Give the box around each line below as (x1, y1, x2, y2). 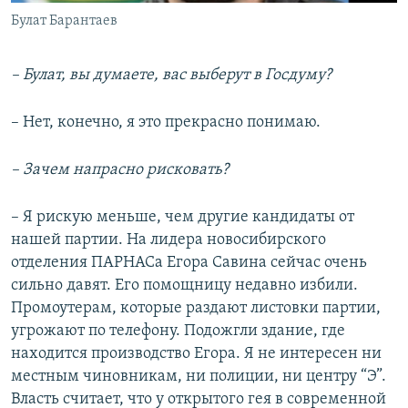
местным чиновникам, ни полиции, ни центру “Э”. (11, 368, 386, 386)
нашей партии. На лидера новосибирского (11, 231, 326, 250)
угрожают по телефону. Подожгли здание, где (11, 322, 345, 341)
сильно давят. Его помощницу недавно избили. (11, 277, 358, 295)
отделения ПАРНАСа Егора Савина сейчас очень (11, 254, 367, 272)
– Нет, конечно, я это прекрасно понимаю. (11, 114, 321, 132)
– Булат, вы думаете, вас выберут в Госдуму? (11, 66, 331, 85)
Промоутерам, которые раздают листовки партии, (11, 300, 381, 318)
